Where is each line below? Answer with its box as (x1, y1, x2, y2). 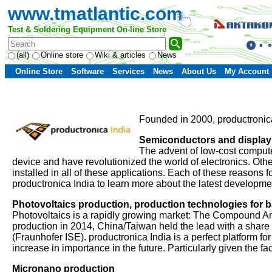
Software (71, 67, 104, 76)
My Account (225, 67, 269, 76)
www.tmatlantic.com (8, 4, 183, 24)
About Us (182, 67, 216, 76)
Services (112, 67, 144, 76)
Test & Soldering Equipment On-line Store (8, 25, 166, 34)
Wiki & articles (95, 50, 146, 59)
